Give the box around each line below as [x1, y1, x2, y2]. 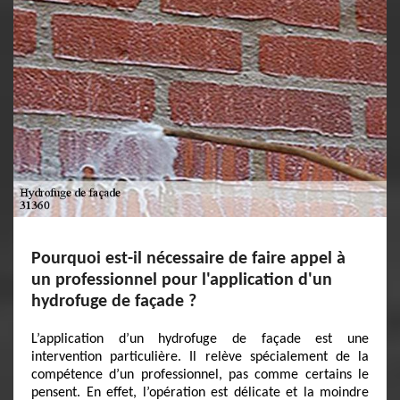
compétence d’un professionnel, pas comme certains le [31, 368, 369, 382]
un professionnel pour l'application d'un [31, 271, 332, 289]
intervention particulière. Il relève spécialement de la [31, 350, 369, 364]
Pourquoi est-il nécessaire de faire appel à [31, 250, 346, 268]
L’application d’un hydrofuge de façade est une [31, 332, 369, 346]
